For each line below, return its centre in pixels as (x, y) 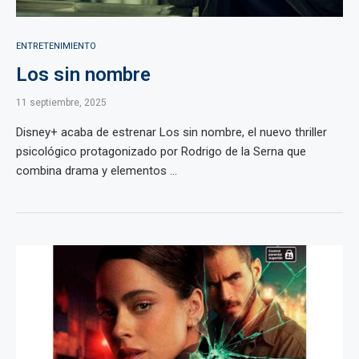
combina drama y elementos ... (97, 171)
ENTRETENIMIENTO (56, 46)
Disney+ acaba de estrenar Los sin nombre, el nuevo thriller (171, 132)
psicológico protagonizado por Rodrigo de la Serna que (161, 151)
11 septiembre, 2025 (61, 103)
